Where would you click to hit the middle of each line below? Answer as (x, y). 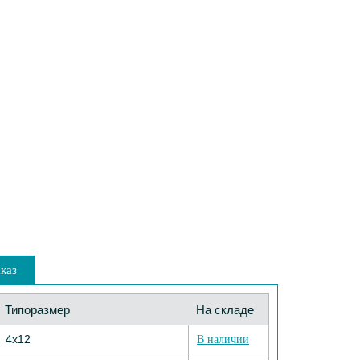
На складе (225, 310)
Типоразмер (37, 310)
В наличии (223, 340)
